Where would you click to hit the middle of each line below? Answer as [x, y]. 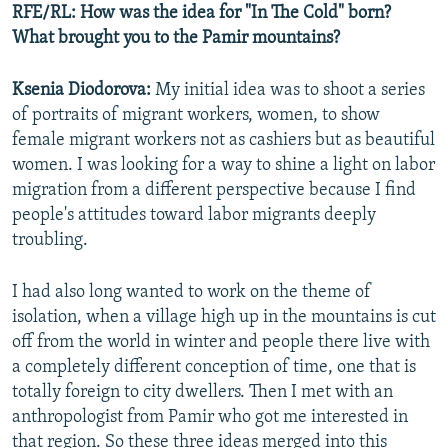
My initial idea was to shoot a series [290, 91]
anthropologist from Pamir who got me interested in [210, 418]
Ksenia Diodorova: [83, 91]
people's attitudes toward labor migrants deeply [194, 216]
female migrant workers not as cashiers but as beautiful [223, 141]
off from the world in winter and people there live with [221, 343]
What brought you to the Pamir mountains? [176, 39]
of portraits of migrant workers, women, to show [196, 116]
